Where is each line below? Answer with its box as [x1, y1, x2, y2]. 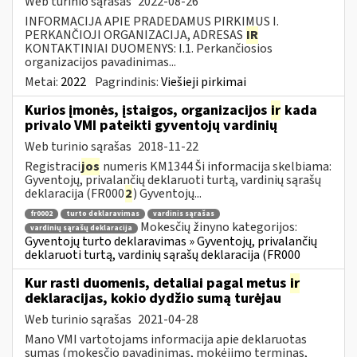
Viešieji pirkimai [161, 73, 246, 91]
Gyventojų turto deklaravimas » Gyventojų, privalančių [25, 232, 317, 250]
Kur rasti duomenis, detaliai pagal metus [25, 273, 289, 293]
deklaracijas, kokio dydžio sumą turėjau [25, 288, 281, 308]
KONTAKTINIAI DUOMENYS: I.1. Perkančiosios [25, 39, 273, 57]
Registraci [25, 157, 80, 175]
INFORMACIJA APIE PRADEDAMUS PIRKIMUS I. [25, 12, 279, 30]
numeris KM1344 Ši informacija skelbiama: [100, 157, 331, 175]
